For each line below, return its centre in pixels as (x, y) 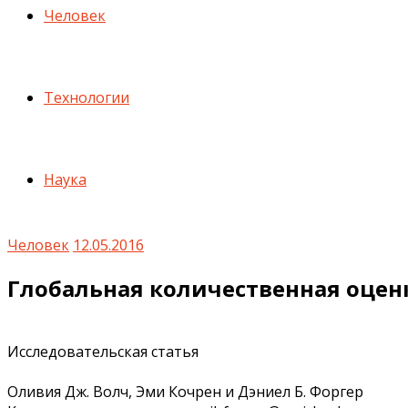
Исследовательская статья (103, 351)
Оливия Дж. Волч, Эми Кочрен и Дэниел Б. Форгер (185, 391)
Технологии (87, 97)
